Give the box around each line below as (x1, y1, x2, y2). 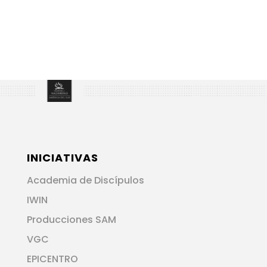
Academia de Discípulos (26, 173, 144, 188)
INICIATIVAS (26, 150, 98, 166)
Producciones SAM (26, 213, 116, 227)
